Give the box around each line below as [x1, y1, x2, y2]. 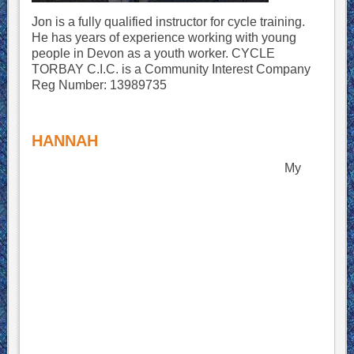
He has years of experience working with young [31, 31, 296, 44]
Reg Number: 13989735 [31, 78, 167, 92]
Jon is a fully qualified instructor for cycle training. [31, 15, 305, 28]
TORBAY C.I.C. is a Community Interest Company [31, 62, 311, 76]
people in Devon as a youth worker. [31, 47, 232, 60]
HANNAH [31, 132, 98, 149]
